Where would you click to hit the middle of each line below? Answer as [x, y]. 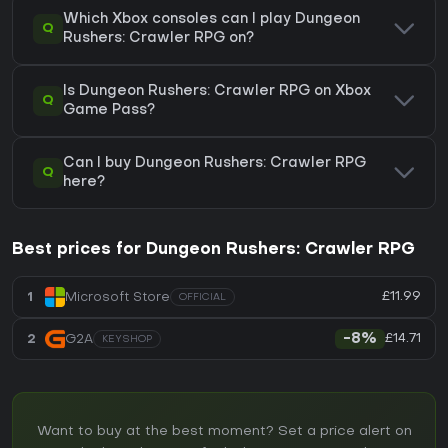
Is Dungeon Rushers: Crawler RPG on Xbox [217, 92]
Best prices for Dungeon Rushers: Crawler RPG [213, 250]
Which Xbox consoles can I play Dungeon [211, 20]
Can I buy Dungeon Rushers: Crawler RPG [214, 164]
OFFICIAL [202, 298]
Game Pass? [109, 111]
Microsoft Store [117, 297]
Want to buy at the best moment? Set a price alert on [224, 432]
